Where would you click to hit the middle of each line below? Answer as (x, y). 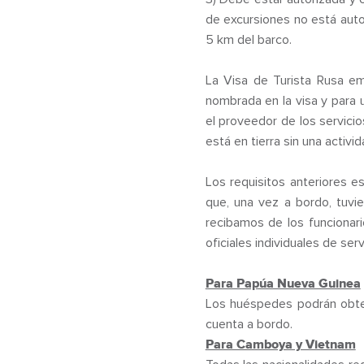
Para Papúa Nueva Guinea (283, 284)
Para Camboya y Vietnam (280, 344)
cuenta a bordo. (249, 324)
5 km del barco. (248, 40)
